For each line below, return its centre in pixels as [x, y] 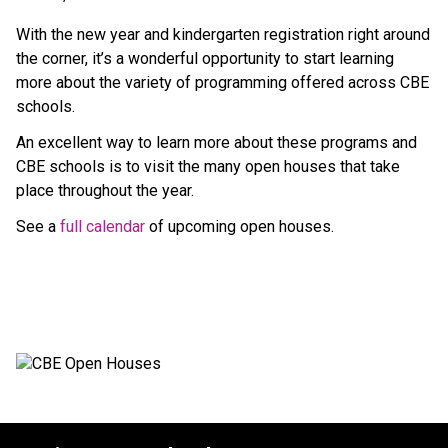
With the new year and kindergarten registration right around [223, 34]
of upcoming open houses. [243, 226]
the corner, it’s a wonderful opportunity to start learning [205, 58]
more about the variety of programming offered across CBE [222, 82]
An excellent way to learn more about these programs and [216, 142]
